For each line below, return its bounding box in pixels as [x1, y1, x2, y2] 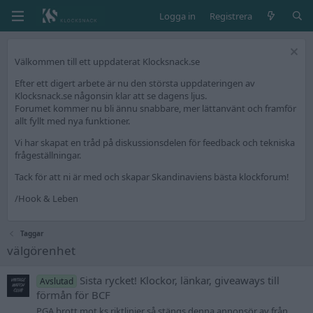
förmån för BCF [36, 287, 110, 302]
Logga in [159, 9, 196, 22]
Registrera [209, 9, 252, 22]
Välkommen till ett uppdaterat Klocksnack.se [15, 55, 200, 68]
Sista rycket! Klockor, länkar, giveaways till [80, 272, 280, 287]
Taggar [20, 228, 45, 238]
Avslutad [40, 275, 74, 287]
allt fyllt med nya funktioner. [15, 115, 130, 127]
